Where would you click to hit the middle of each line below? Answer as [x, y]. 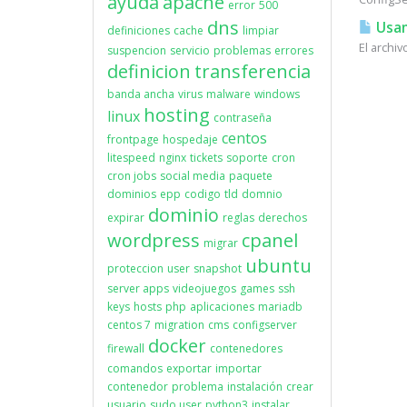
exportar [189, 368]
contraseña [243, 118]
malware [228, 94]
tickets [206, 158]
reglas [238, 218]
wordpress [154, 240]
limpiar [261, 30]
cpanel [270, 240]
